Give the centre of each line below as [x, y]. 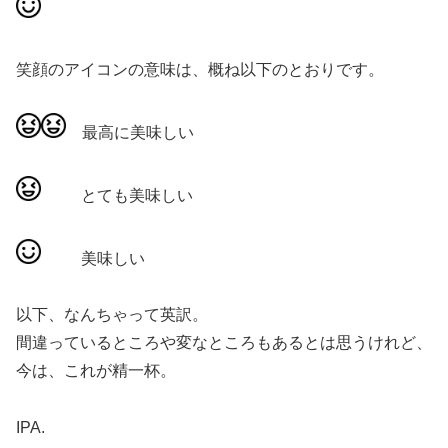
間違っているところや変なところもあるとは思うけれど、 [224, 343]
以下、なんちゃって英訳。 [112, 315]
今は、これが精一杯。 [96, 371]
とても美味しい [117, 195]
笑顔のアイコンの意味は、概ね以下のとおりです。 [200, 70]
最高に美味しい [130, 132]
